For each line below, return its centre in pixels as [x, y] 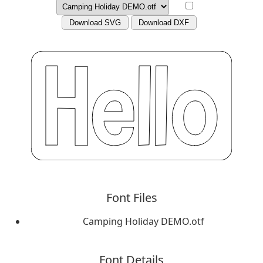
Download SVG [95, 23]
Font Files [131, 197]
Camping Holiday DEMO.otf [143, 221]
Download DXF [164, 23]
